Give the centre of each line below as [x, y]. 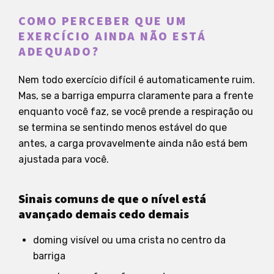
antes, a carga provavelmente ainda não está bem [133, 143]
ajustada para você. [64, 159]
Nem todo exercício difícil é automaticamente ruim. [137, 80]
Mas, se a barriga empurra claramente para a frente [136, 95]
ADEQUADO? [59, 52]
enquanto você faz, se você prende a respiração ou [136, 111]
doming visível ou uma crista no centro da [129, 240]
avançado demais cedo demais [104, 214]
